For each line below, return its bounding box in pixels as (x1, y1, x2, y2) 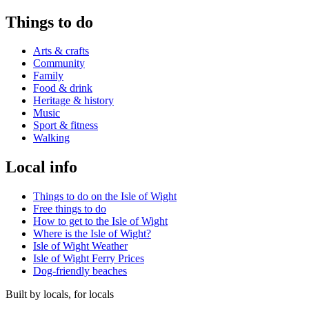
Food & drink (33, 82, 92, 94)
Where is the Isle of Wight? (33, 228, 151, 240)
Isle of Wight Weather (33, 240, 128, 252)
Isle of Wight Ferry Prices (33, 252, 144, 265)
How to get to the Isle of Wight (33, 215, 168, 228)
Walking (33, 132, 70, 144)
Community (33, 57, 85, 70)
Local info (6, 158, 77, 177)
